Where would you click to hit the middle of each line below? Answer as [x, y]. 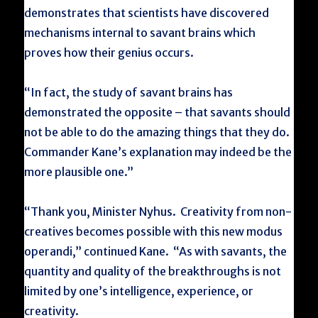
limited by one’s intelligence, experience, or [139, 291]
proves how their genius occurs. [109, 53]
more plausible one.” [79, 172]
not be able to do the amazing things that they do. [158, 132]
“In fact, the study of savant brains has [129, 92]
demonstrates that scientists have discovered [147, 13]
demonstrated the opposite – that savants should [158, 112]
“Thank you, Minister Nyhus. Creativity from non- [158, 212]
